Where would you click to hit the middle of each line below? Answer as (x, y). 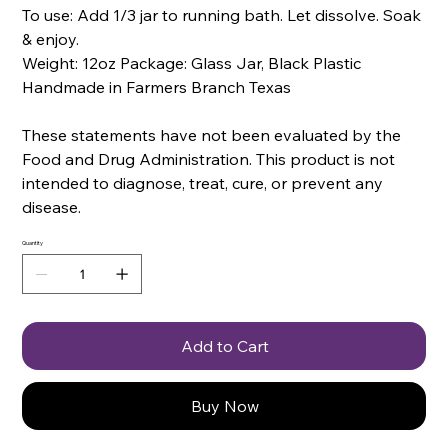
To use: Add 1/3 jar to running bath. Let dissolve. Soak (222, 14)
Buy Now (225, 405)
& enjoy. (51, 38)
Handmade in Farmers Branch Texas (157, 86)
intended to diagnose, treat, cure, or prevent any (203, 182)
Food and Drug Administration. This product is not (209, 158)
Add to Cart (225, 345)
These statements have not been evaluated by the (212, 134)
